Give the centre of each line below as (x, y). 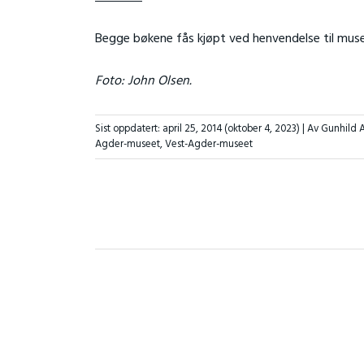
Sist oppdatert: (128, 129)
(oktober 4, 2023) (262, 129)
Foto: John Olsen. (143, 81)
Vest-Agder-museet (208, 145)
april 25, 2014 (192, 129)
